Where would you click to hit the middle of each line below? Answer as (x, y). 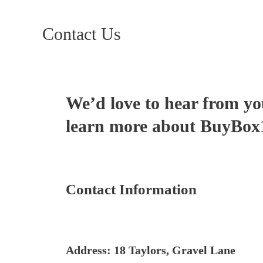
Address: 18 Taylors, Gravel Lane (151, 250)
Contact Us (82, 34)
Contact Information (131, 189)
